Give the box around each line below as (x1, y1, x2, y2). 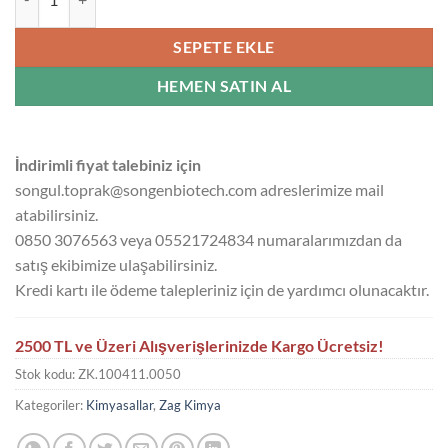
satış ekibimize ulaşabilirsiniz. (15, 254, 217, 274)
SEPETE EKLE (173, 37, 275, 56)
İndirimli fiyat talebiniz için (15, 154, 201, 174)
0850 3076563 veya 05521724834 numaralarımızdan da (15, 229, 402, 249)
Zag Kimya (159, 396, 221, 413)
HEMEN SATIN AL (156, 76, 292, 95)
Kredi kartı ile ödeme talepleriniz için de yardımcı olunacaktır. (15, 279, 429, 299)
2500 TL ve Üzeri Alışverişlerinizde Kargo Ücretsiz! (15, 335, 384, 355)
